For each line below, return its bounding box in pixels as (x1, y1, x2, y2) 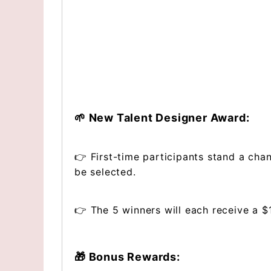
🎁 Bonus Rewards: (74, 250, 180, 263)
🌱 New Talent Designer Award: (74, 111, 250, 124)
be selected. (74, 166, 136, 178)
